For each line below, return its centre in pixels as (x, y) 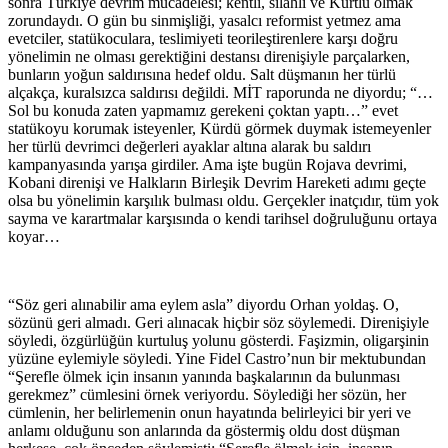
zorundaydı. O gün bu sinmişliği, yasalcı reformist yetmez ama (204, 20)
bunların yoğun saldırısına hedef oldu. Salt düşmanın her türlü (202, 74)
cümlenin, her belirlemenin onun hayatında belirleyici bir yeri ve (209, 412)
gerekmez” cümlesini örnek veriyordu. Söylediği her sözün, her (207, 394)
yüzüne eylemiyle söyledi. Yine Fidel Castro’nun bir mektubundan (217, 358)
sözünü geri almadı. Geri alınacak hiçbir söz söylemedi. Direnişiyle (218, 322)
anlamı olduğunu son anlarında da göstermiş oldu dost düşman (204, 430)
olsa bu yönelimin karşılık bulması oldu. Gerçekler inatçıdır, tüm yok (223, 200)
